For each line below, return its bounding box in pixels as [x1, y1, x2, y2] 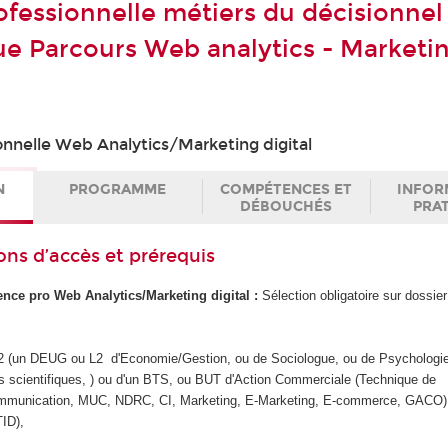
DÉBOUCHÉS [239, 197, 332, 215]
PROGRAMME [69, 180, 167, 198]
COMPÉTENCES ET [219, 180, 352, 198]
